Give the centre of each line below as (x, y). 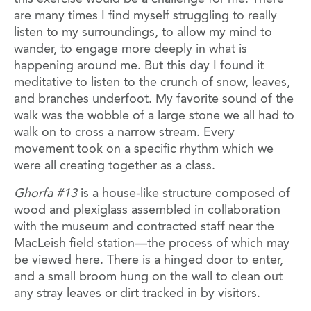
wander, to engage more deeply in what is (131, 50)
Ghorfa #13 (45, 194)
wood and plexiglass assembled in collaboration (147, 211)
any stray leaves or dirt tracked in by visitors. (137, 294)
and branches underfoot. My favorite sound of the (154, 100)
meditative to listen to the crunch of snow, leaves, (152, 83)
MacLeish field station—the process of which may (152, 244)
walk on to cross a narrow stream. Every (124, 133)
